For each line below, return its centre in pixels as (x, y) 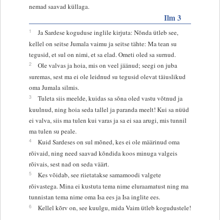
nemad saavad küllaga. (59, 6)
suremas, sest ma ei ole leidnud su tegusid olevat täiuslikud (107, 76)
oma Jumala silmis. (54, 87)
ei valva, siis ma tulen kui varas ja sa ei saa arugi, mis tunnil (108, 120)
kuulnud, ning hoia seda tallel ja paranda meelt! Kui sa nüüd (109, 109)
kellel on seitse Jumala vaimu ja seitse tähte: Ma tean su (103, 43)
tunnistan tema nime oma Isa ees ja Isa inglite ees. (94, 197)
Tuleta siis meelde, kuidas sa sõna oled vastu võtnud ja (110, 98)
